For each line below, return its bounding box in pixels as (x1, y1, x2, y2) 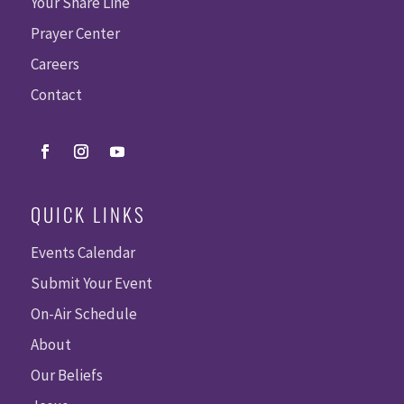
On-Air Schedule (30, 303, 137, 324)
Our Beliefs (30, 364, 103, 385)
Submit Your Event (30, 272, 152, 293)
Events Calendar (30, 242, 135, 262)
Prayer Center (30, 23, 120, 43)
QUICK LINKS (30, 199, 146, 228)
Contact (30, 84, 82, 105)
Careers (30, 53, 79, 74)
